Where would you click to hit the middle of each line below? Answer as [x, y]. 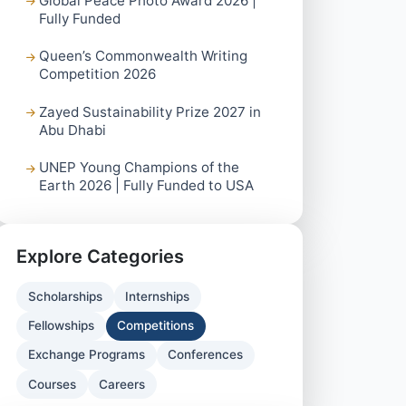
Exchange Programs [86, 355]
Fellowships [61, 326]
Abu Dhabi [73, 130]
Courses [52, 384]
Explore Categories [100, 257]
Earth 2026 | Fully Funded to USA [147, 186]
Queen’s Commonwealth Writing [144, 56]
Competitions [156, 326]
